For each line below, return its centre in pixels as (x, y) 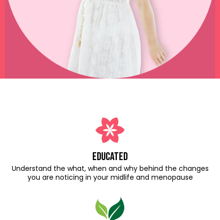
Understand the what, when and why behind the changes (110, 168)
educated (110, 157)
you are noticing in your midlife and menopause (110, 177)
